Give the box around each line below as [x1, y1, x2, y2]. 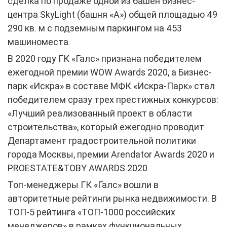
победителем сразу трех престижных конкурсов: [8, 94, 218, 105]
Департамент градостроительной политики [8, 135, 196, 146]
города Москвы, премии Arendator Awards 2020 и [8, 148, 214, 160]
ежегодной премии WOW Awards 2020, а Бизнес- [8, 66, 212, 78]
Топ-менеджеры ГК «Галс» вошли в [8, 179, 159, 190]
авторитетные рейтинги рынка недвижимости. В [8, 193, 217, 204]
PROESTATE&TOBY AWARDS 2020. [8, 162, 149, 173]
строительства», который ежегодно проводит [8, 121, 204, 132]
